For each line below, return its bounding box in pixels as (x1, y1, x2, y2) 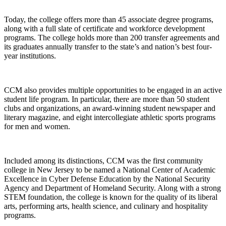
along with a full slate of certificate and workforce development (4, 24, 205, 33)
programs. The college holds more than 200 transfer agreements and (4, 33, 219, 42)
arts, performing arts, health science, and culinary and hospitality (4, 201, 208, 210)
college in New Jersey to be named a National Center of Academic (4, 165, 215, 174)
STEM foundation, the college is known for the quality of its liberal (4, 192, 217, 201)
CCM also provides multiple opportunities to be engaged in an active (4, 85, 222, 94)
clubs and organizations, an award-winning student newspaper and (4, 103, 215, 112)
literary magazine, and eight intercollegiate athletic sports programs (4, 112, 215, 122)
